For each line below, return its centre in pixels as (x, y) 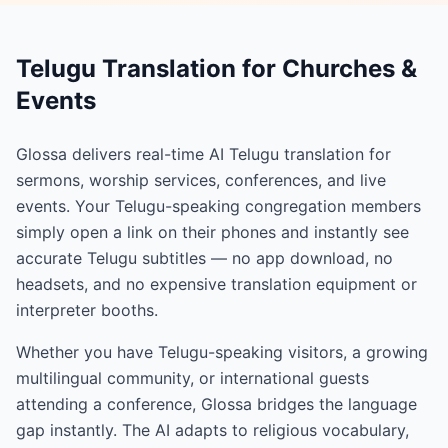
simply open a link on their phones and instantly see (212, 232)
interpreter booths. (87, 310)
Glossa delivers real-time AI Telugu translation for (203, 154)
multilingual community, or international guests (192, 378)
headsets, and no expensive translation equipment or (216, 284)
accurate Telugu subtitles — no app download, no (204, 258)
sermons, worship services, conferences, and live (201, 180)
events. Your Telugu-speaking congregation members (218, 206)
